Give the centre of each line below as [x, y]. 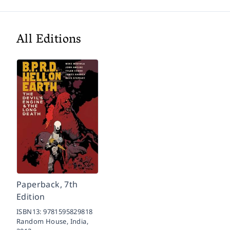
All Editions [49, 40]
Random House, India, [52, 221]
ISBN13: [30, 211]
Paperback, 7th [47, 184]
